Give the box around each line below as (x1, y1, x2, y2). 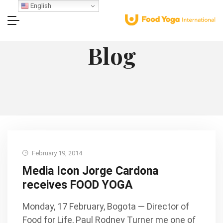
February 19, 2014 (30, 149, 82, 157)
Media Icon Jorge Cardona (22, 164, 158, 178)
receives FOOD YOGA (22, 178, 132, 192)
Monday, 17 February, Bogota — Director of (22, 201, 189, 212)
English (28, 1, 51, 9)
